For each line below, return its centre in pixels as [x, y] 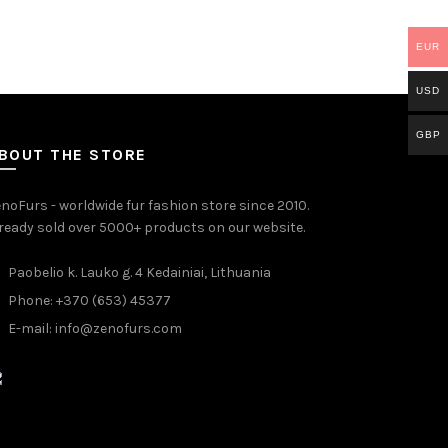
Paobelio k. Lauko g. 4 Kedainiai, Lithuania [138, 272]
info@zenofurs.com [118, 328]
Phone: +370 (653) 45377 [88, 300]
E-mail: [30, 328]
